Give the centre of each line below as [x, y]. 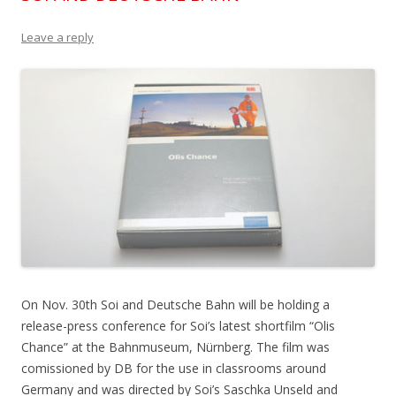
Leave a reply [57, 38]
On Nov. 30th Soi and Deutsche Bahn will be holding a [175, 305]
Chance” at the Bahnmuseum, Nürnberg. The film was [175, 347]
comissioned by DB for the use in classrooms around [174, 369]
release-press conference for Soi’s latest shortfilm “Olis [178, 326]
